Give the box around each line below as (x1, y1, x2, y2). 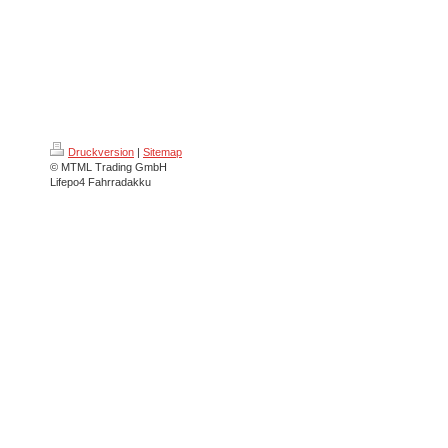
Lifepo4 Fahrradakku (50, 176, 151, 188)
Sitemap (143, 146, 182, 158)
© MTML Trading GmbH (50, 161, 167, 173)
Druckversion (68, 146, 134, 158)
